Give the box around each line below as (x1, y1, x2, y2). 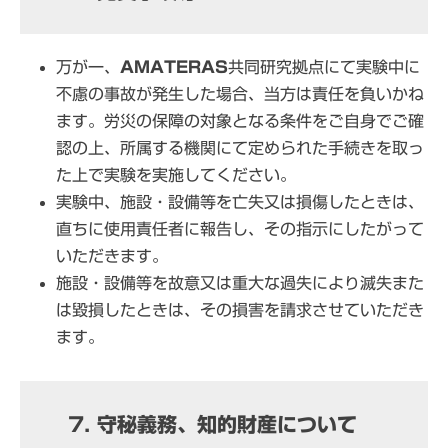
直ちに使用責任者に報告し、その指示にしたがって (56, 220, 424, 237)
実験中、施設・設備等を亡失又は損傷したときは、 (56, 193, 424, 210)
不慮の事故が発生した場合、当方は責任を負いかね (56, 85, 424, 102)
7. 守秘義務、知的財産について (67, 413, 357, 434)
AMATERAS (120, 58, 228, 75)
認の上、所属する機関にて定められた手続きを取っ (56, 139, 424, 156)
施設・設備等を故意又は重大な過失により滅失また (56, 274, 424, 291)
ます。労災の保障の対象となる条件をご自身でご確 (56, 112, 424, 129)
